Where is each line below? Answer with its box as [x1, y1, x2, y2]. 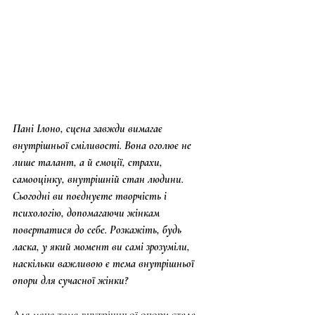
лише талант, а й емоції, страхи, [13, 155, 165, 169]
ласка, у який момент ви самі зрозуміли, [13, 240, 193, 254]
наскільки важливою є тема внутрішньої [13, 257, 197, 271]
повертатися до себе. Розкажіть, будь [13, 223, 184, 237]
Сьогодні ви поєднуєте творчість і [13, 189, 169, 203]
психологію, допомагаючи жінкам [13, 206, 162, 220]
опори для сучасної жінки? [13, 274, 128, 288]
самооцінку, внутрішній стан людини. [13, 172, 186, 186]
